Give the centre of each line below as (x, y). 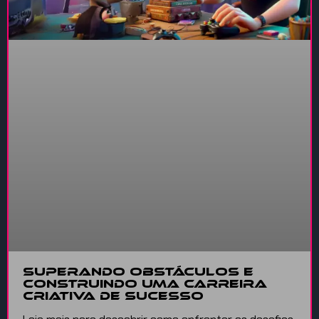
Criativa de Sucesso (113, 296)
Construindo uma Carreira (145, 284)
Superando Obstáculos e (138, 272)
